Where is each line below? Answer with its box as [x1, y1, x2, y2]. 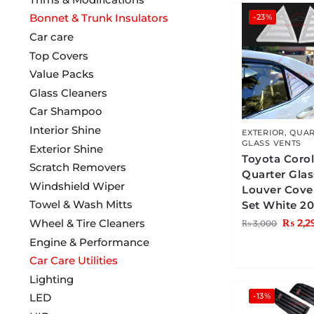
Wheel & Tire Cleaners [29, 216, 145, 230]
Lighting [29, 272, 74, 286]
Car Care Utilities [29, 254, 118, 268]
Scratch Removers [29, 161, 126, 175]
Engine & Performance [29, 235, 149, 249]
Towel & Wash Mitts [29, 198, 132, 212]
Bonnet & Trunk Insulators [29, 11, 168, 25]
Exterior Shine [29, 142, 103, 156]
